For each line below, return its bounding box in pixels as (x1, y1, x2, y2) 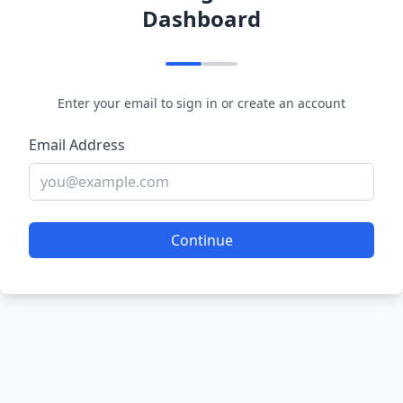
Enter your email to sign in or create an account (58, 94, 345, 112)
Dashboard (142, 4, 261, 33)
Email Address (29, 135, 125, 155)
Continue (170, 230, 233, 250)
